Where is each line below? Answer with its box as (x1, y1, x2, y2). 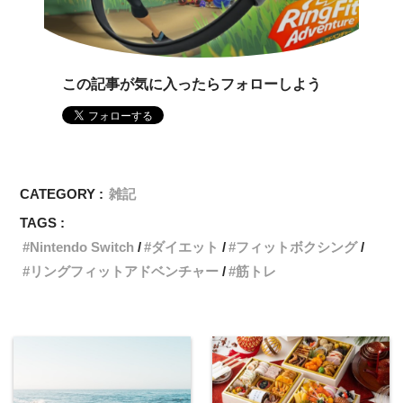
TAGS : (20, 214, 66, 230)
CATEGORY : (20, 185, 104, 201)
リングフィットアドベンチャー (30, 263, 219, 279)
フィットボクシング (236, 238, 358, 255)
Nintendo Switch (30, 238, 135, 255)
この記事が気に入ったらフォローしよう (62, 76, 321, 92)
